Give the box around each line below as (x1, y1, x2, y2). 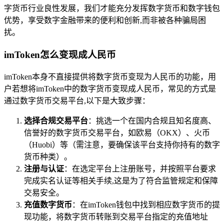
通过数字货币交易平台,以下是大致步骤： (4, 96, 150, 105)
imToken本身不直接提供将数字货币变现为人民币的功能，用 (4, 72, 216, 81)
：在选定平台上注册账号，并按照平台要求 (64, 164, 216, 173)
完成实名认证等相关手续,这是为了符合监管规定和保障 (24, 176, 218, 185)
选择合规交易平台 (24, 116, 88, 125)
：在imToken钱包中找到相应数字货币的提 (72, 200, 220, 209)
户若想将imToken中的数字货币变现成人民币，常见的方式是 (4, 84, 216, 93)
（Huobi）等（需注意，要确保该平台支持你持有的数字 (24, 140, 220, 149)
